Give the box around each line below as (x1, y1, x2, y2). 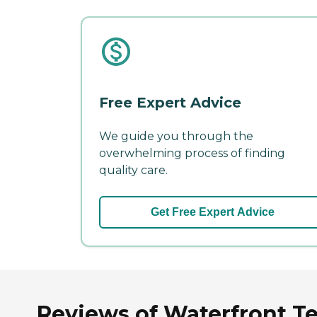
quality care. (99, 163, 168, 177)
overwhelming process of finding (99, 146, 285, 160)
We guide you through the (99, 129, 253, 143)
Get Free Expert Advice (150, 205, 275, 218)
